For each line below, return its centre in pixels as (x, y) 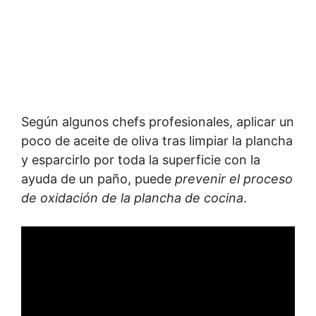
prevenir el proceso (234, 179)
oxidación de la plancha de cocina (142, 198)
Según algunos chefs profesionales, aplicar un (158, 122)
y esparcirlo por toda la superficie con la (141, 160)
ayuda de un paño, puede (98, 179)
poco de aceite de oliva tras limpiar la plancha (157, 141)
